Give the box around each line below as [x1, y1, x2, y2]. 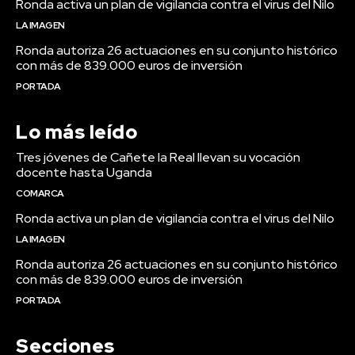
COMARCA [16, 187, 64, 200]
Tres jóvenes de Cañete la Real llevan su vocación [16, 149, 300, 166]
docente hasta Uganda [16, 164, 152, 181]
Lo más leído [16, 120, 137, 145]
